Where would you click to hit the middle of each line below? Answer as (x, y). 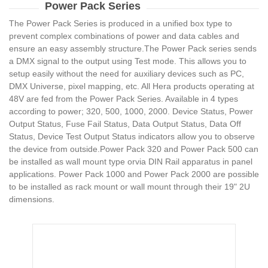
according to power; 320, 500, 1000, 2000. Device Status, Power (131, 111)
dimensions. (32, 199)
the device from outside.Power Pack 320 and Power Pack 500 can (134, 149)
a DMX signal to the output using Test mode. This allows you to (128, 61)
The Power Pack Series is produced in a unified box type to (121, 23)
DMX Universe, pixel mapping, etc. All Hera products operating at (132, 86)
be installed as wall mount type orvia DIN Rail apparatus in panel (131, 162)
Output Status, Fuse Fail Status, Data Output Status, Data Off (125, 124)
